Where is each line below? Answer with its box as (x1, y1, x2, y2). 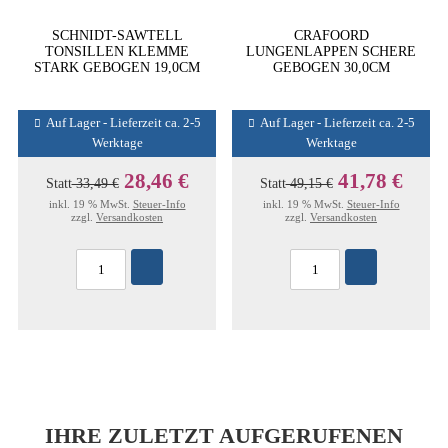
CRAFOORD (293, 27, 369, 43)
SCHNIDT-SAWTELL (51, 27, 183, 43)
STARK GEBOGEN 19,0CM (34, 59, 200, 75)
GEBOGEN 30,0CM (272, 59, 390, 75)
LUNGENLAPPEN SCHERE (246, 43, 416, 59)
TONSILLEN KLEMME (45, 43, 189, 59)
